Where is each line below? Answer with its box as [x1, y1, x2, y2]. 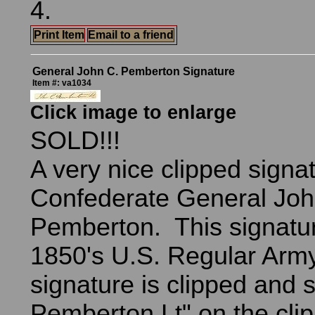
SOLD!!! [30, 127, 120, 155]
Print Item [34, 29, 84, 41]
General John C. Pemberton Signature [32, 65, 235, 77]
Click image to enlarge [30, 102, 236, 123]
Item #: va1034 [32, 78, 91, 88]
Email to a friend [88, 29, 174, 41]
